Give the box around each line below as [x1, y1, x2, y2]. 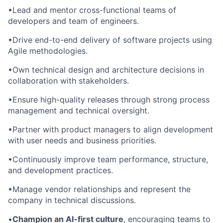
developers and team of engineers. [8, 16, 139, 26]
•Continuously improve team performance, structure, [8, 154, 208, 165]
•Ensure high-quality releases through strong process [8, 95, 210, 105]
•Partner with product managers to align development [8, 124, 213, 135]
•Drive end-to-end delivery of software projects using [8, 35, 212, 45]
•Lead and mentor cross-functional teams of [8, 5, 176, 15]
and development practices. [8, 165, 113, 176]
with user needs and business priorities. [8, 135, 156, 146]
